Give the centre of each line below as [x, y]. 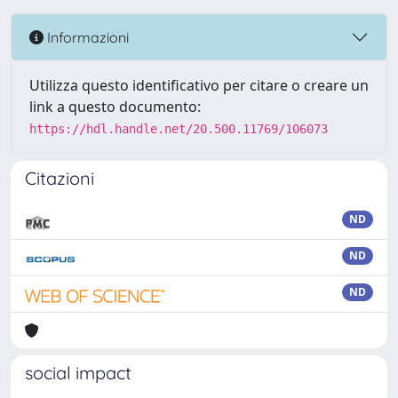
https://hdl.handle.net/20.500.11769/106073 [179, 129]
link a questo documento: [115, 107]
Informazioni [86, 37]
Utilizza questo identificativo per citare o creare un [199, 85]
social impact [78, 373]
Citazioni [60, 178]
